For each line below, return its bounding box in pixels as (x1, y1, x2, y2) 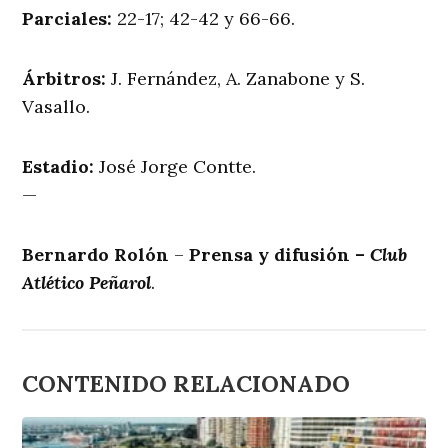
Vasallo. (22, 94, 91, 118)
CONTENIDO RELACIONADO (22, 367, 351, 398)
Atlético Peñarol (22, 270, 152, 294)
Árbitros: (22, 66, 112, 90)
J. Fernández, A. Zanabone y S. (111, 66, 366, 90)
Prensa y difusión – (189, 242, 371, 266)
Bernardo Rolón (22, 242, 170, 266)
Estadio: (22, 154, 100, 178)
